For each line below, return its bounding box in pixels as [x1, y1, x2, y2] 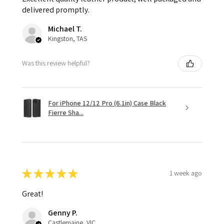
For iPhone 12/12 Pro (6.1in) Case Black [48, 98, 166, 107]
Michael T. [48, 23, 82, 34]
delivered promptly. [22, 4, 89, 15]
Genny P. [48, 207, 77, 218]
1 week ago [169, 168, 202, 178]
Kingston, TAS [48, 33, 87, 43]
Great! [22, 188, 43, 199]
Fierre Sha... [48, 107, 83, 117]
